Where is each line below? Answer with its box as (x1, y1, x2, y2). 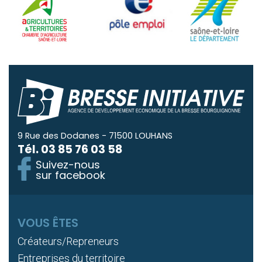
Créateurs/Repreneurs (18, 235, 119, 248)
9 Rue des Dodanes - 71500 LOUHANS (18, 130, 173, 142)
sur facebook (36, 168, 105, 183)
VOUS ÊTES (18, 215, 78, 232)
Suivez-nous (36, 157, 100, 173)
